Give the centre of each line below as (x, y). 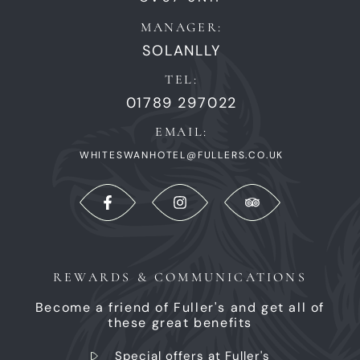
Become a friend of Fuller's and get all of (180, 308)
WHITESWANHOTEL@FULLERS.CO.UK (182, 155)
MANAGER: (182, 28)
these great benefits (180, 323)
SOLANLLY (182, 51)
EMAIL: (182, 132)
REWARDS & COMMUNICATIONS (180, 278)
